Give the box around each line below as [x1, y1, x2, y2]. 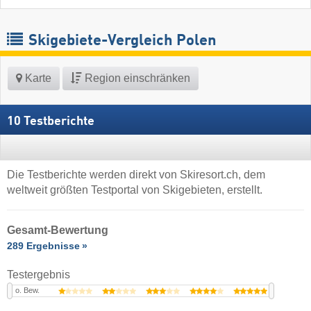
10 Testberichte [7, 115, 97, 128]
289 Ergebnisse [7, 239, 80, 251]
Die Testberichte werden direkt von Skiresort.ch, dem [7, 169, 265, 181]
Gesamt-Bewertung [7, 224, 108, 236]
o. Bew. [15, 285, 40, 294]
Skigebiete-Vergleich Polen [25, 33, 217, 49]
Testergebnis [7, 268, 70, 280]
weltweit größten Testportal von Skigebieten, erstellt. [7, 184, 262, 196]
